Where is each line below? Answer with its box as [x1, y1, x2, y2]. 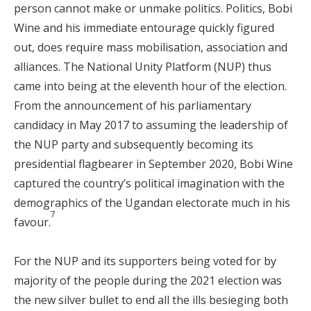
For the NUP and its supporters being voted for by [14, 253, 276, 269]
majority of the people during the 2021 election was [14, 273, 282, 288]
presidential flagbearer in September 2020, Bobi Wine [14, 156, 293, 171]
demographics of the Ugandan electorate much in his [14, 195, 290, 210]
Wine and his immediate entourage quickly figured [14, 20, 274, 35]
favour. [14, 215, 51, 230]
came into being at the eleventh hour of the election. [14, 78, 287, 94]
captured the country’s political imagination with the [14, 176, 285, 191]
